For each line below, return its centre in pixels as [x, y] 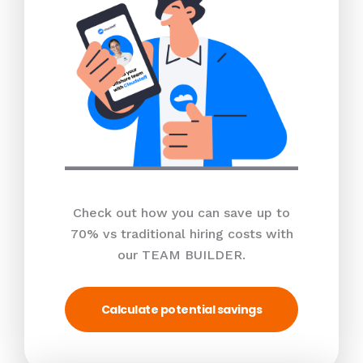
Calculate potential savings [181, 309]
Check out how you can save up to [181, 212]
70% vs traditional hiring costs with [181, 233]
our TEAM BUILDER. [181, 254]
